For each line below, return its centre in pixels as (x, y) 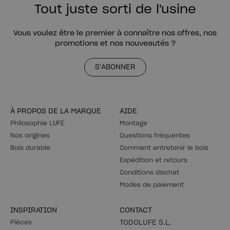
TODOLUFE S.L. (146, 223)
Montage (133, 123)
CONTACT (136, 211)
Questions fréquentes (155, 136)
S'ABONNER (118, 68)
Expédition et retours (154, 160)
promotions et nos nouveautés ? (115, 43)
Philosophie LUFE (37, 123)
